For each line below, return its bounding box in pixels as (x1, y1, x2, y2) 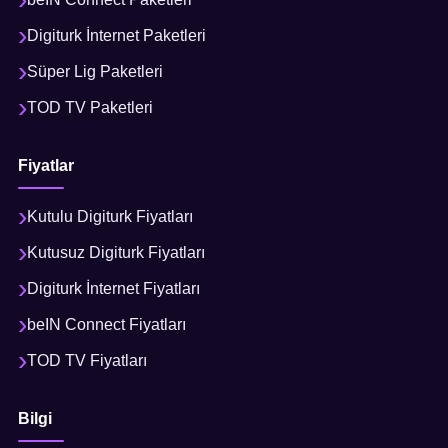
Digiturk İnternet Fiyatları (27, 279, 200, 297)
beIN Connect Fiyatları (27, 315, 186, 333)
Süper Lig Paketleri (27, 62, 163, 80)
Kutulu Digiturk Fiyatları (27, 207, 193, 225)
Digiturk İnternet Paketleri (27, 26, 206, 44)
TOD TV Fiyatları (27, 351, 147, 369)
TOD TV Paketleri (27, 98, 153, 116)
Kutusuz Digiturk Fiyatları (27, 243, 205, 261)
